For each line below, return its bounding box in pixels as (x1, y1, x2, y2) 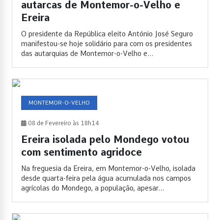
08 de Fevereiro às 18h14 (27, 120, 99, 127)
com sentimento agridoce (21, 146, 142, 159)
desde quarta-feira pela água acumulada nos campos (21, 174, 191, 183)
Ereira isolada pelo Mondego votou (21, 134, 189, 146)
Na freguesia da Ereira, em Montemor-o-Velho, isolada (21, 165, 195, 173)
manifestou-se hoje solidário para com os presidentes (21, 40, 192, 48)
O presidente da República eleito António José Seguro (21, 30, 193, 38)
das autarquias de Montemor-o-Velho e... (21, 50, 153, 58)
